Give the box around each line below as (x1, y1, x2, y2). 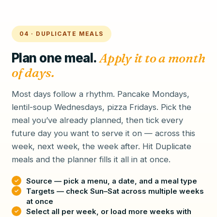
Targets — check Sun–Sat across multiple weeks (26, 186, 204, 196)
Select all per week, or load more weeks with (26, 207, 191, 216)
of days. (12, 65, 54, 80)
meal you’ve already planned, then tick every (12, 115, 183, 125)
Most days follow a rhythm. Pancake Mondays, (12, 89, 189, 99)
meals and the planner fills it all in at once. (12, 155, 170, 164)
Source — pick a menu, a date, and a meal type (26, 176, 197, 186)
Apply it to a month (99, 50, 205, 66)
